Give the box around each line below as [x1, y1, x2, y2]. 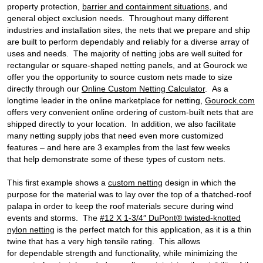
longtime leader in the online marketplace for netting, [7, 95, 205, 105]
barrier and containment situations [82, 1, 209, 11]
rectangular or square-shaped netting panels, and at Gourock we [7, 60, 248, 70]
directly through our [7, 83, 82, 93]
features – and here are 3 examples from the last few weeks [7, 142, 230, 152]
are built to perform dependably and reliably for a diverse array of [7, 36, 249, 46]
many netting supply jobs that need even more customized [7, 130, 224, 140]
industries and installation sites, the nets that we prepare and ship [7, 25, 250, 35]
